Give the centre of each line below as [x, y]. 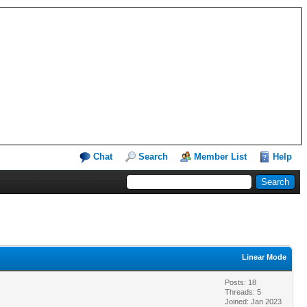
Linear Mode [264, 257]
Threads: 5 [243, 292]
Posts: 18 [241, 282]
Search [153, 157]
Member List [220, 157]
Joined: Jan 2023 [253, 301]
